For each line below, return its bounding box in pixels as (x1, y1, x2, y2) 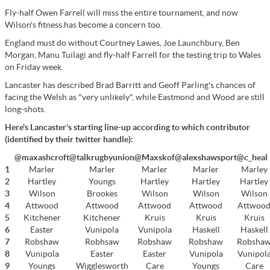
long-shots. (5, 104, 46, 114)
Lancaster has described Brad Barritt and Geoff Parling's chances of (5, 80, 256, 90)
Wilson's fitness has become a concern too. (5, 19, 162, 30)
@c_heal (237, 152, 268, 162)
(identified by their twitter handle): (5, 134, 133, 144)
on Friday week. (5, 61, 63, 72)
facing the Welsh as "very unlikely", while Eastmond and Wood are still (5, 92, 265, 102)
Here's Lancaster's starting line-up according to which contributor (5, 122, 250, 132)
